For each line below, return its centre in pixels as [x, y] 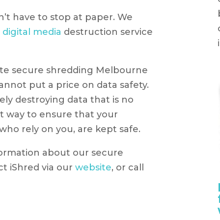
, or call [128, 168]
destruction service [107, 32]
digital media [32, 32]
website [94, 168]
